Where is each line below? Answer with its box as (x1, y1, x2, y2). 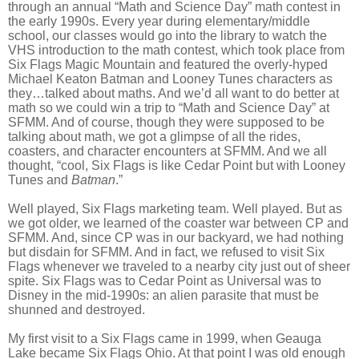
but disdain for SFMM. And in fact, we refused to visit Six (8, 245, 325, 260)
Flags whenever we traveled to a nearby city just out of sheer (8, 260, 350, 274)
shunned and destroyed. (8, 303, 145, 317)
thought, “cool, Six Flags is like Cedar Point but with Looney (8, 159, 345, 173)
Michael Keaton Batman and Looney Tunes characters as (8, 72, 333, 87)
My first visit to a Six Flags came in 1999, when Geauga (8, 332, 321, 346)
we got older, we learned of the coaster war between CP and (8, 216, 349, 231)
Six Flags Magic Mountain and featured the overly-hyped (8, 58, 328, 72)
